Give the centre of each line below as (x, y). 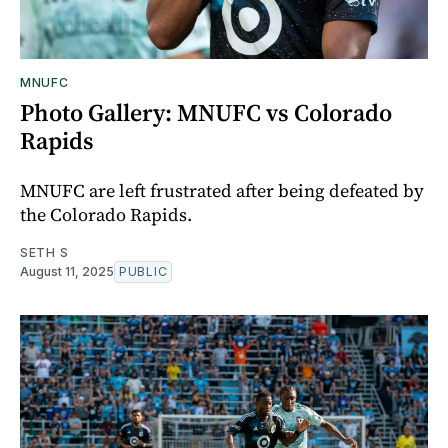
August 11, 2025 (67, 271)
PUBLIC (143, 271)
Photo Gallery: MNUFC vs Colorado (206, 112)
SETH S (44, 252)
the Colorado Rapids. (106, 214)
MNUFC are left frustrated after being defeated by (222, 190)
